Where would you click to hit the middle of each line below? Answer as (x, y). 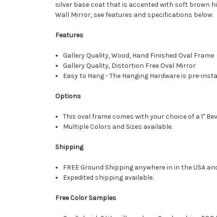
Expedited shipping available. (108, 178)
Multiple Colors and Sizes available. (118, 127)
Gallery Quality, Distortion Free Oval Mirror (130, 66)
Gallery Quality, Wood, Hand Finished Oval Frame (139, 56)
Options (68, 96)
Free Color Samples (86, 198)
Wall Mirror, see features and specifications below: (134, 15)
